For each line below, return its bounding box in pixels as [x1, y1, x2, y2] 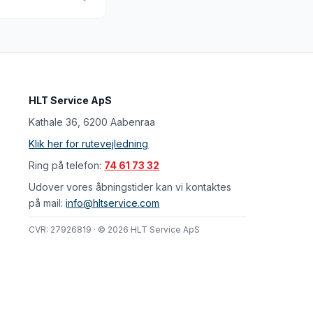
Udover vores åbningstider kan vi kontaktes [29, 181, 232, 193]
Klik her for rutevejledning [29, 138, 149, 150]
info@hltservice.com [66, 197, 160, 209]
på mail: [29, 197, 66, 209]
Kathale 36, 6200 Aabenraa [29, 116, 156, 128]
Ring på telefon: [29, 159, 105, 171]
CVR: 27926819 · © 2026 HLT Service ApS [29, 224, 201, 235]
